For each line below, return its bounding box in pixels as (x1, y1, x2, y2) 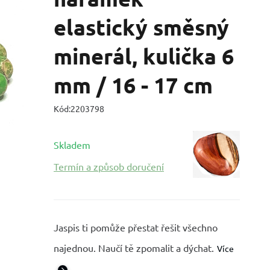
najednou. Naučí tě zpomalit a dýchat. (54, 242, 214, 254)
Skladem (54, 139, 90, 151)
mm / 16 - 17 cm (54, 72, 213, 98)
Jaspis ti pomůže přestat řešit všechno (54, 221, 218, 233)
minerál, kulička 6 (54, 43, 234, 69)
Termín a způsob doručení (54, 160, 164, 172)
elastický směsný (54, 14, 229, 40)
